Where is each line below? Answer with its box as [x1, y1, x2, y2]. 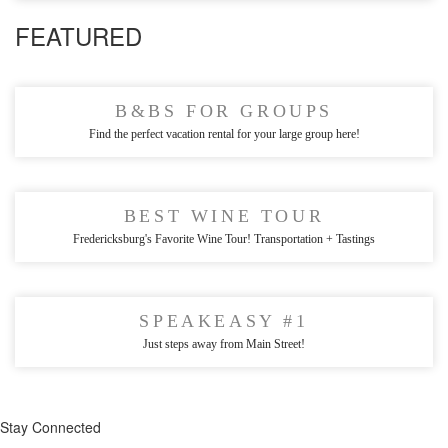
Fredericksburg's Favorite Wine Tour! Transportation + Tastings [73, 231, 375, 246]
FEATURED [15, 18, 142, 53]
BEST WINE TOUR [123, 205, 325, 226]
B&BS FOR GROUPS [115, 100, 333, 121]
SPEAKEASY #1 [139, 310, 309, 331]
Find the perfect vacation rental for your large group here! [88, 126, 360, 141]
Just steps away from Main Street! [143, 336, 305, 351]
